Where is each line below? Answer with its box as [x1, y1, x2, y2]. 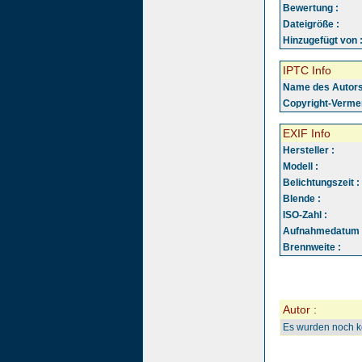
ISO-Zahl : [283, 209, 327, 221]
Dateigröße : [283, 19, 339, 30]
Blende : [283, 193, 321, 204]
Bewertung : [283, 2, 339, 14]
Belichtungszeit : [283, 177, 360, 188]
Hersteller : [283, 145, 335, 156]
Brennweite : [283, 242, 341, 253]
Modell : [283, 161, 318, 172]
